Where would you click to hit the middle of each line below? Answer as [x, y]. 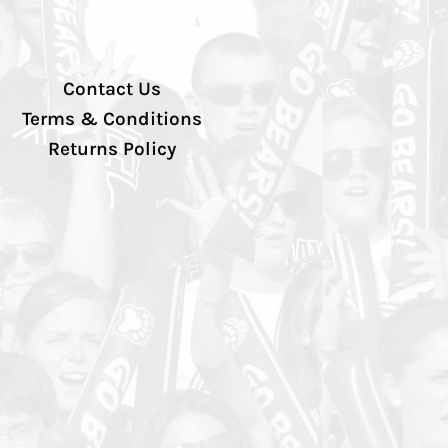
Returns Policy [112, 148]
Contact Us [112, 88]
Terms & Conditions [112, 118]
